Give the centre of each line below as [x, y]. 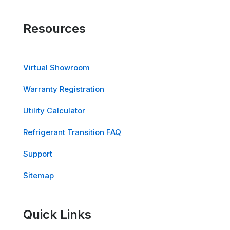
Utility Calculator [54, 111]
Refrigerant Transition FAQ [72, 132]
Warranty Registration [64, 89]
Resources [54, 29]
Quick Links [57, 215]
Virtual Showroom [56, 68]
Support [38, 154]
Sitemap [39, 176]
